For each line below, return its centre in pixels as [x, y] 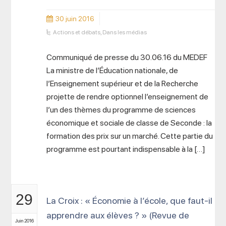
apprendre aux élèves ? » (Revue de [118, 215]
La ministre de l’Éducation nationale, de [112, 70]
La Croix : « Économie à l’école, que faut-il [130, 201]
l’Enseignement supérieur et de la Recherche [123, 83]
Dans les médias [125, 32]
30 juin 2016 [75, 19]
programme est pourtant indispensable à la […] [126, 149]
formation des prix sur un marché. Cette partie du [130, 136]
